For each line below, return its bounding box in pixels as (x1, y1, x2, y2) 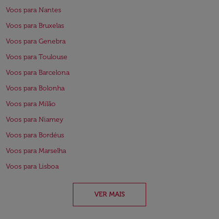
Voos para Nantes (6, 6, 61, 14)
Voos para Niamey (6, 115, 64, 124)
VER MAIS (94, 190, 125, 198)
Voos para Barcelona (6, 68, 69, 77)
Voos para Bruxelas (6, 22, 64, 30)
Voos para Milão (6, 100, 56, 108)
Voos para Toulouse (6, 53, 67, 61)
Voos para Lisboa (6, 162, 59, 171)
